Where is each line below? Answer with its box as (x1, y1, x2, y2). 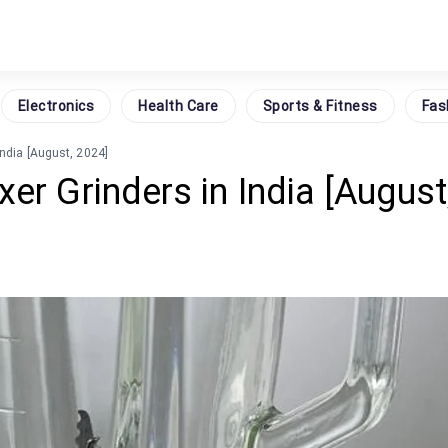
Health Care (138, 97, 219, 114)
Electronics (17, 97, 94, 114)
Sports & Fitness (262, 97, 378, 114)
